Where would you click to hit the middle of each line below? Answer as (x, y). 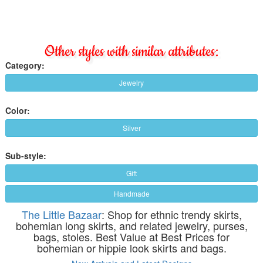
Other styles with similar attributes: (131, 51)
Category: (25, 65)
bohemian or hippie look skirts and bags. (131, 247)
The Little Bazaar (61, 214)
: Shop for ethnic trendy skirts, (171, 214)
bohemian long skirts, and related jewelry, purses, (131, 225)
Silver (131, 127)
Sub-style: (26, 155)
